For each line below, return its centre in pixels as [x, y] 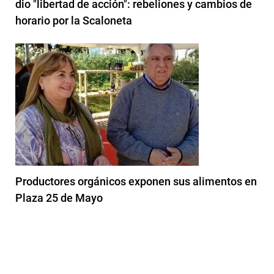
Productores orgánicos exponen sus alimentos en [136, 181]
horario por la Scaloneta [74, 20]
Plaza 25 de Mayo [59, 198]
